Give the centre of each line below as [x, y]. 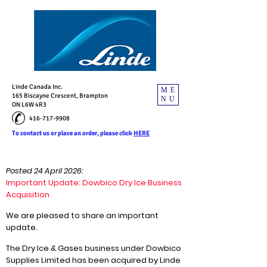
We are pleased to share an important [82, 215]
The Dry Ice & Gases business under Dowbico [94, 248]
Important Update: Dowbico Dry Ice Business [94, 183]
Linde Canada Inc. [37, 87]
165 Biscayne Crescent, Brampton [60, 96]
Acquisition [28, 195]
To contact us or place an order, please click [73, 133]
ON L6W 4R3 [29, 105]
